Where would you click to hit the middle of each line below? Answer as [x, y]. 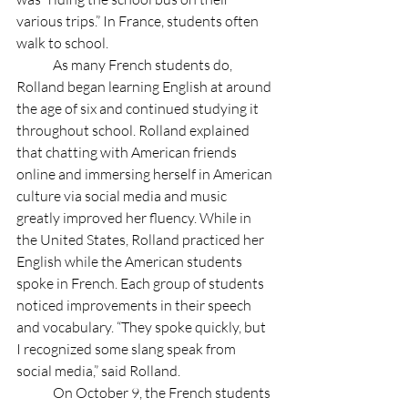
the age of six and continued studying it [139, 108]
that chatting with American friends [128, 152]
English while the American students [131, 261]
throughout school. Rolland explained [134, 130]
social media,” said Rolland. [100, 370]
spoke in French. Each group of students [142, 283]
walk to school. [62, 42]
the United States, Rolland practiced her [142, 239]
